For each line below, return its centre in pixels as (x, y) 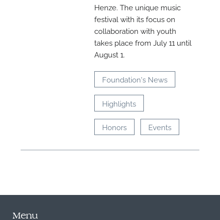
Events (160, 127)
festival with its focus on (135, 19)
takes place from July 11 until (143, 42)
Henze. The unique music (138, 7)
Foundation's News (135, 79)
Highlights (119, 103)
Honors (115, 127)
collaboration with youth (136, 31)
